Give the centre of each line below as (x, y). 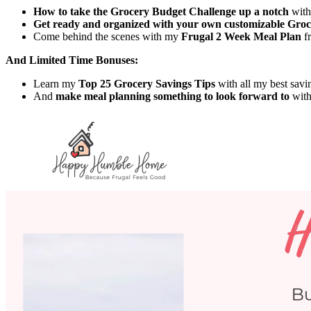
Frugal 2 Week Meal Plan (241, 37)
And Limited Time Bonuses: (72, 60)
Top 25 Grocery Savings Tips (147, 84)
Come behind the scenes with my (107, 37)
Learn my (56, 84)
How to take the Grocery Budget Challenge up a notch (161, 12)
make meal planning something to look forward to (174, 96)
